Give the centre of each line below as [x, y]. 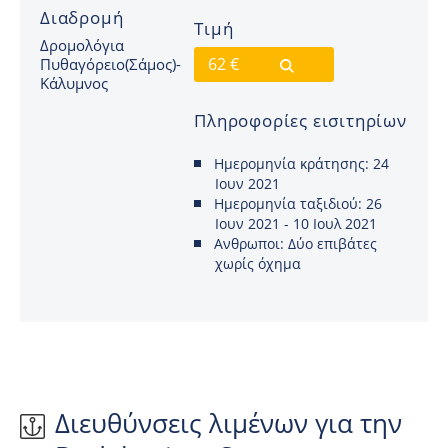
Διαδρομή [82, 17]
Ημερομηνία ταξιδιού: [288, 204]
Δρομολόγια [82, 44]
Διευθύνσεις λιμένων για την [228, 423]
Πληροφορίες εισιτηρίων [300, 121]
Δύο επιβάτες [331, 244]
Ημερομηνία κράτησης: [292, 164]
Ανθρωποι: [249, 244]
